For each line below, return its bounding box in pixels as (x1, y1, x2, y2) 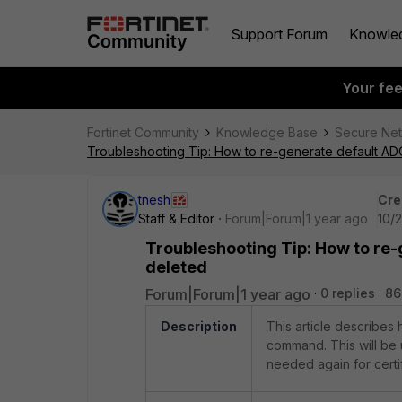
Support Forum (231, 24, 328, 43)
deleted (145, 258, 207, 276)
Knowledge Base (216, 125, 318, 140)
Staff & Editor (138, 211, 214, 226)
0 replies (320, 285, 375, 301)
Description (161, 319, 237, 334)
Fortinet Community (87, 125, 199, 140)
